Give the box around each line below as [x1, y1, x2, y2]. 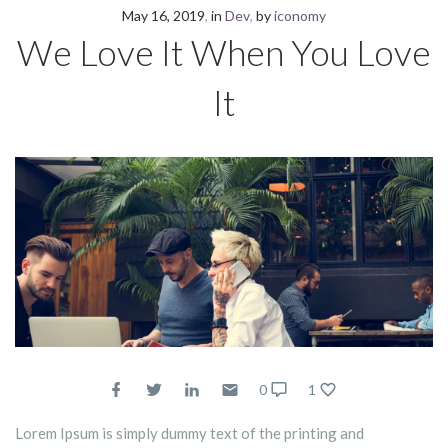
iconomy [274, 7, 326, 24]
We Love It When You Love [17, 30, 431, 74]
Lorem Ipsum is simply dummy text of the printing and [15, 424, 364, 442]
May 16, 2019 [122, 7, 205, 24]
